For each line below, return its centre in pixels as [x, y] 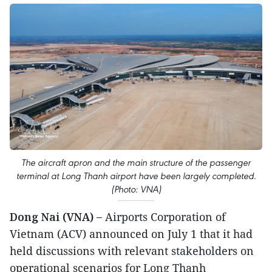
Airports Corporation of [165, 216]
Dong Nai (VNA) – [57, 216]
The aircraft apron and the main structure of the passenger [136, 162]
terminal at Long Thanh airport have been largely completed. [136, 175]
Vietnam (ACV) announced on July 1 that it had [131, 233]
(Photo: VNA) [136, 189]
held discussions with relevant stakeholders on [132, 250]
